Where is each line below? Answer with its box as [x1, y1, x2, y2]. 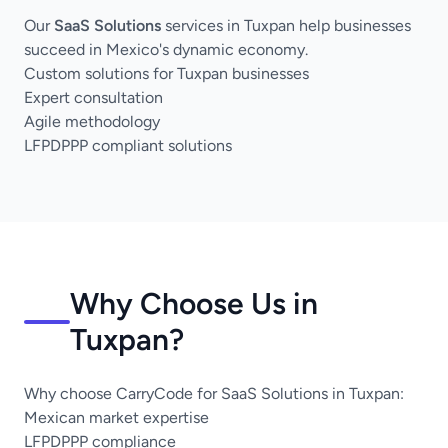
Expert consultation [24, 88, 163, 107]
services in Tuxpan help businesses [161, 16, 411, 35]
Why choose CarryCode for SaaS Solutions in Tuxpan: [24, 384, 404, 403]
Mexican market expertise [24, 408, 209, 427]
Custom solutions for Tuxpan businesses [24, 64, 309, 83]
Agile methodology [24, 112, 160, 131]
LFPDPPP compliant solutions [24, 136, 232, 155]
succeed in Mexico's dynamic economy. [24, 40, 308, 59]
